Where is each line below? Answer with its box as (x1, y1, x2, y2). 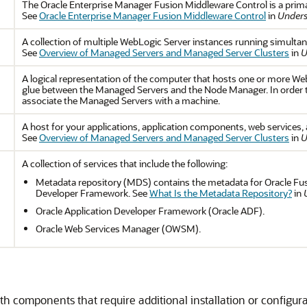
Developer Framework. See (36, 186, 149, 199)
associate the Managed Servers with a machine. (22, 94, 220, 107)
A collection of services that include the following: (22, 157, 228, 170)
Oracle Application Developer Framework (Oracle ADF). (36, 204, 265, 217)
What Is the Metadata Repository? (149, 186, 292, 199)
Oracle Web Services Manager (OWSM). (36, 222, 201, 235)
